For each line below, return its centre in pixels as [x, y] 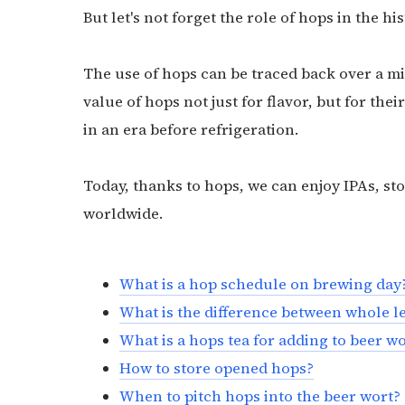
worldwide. [123, 213]
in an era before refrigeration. [193, 129]
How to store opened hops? [217, 369]
